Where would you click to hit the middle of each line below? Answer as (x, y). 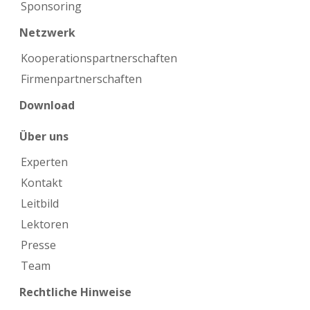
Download (47, 105)
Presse (38, 245)
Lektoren (45, 224)
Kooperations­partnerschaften (99, 58)
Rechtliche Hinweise (75, 292)
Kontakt (42, 183)
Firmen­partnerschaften (81, 79)
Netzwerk (47, 32)
